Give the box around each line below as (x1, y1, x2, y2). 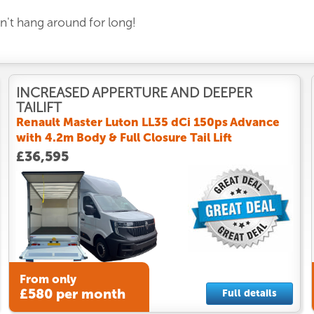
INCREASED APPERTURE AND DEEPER (15, 84, 252, 101)
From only (19, 272, 76, 287)
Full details (221, 287, 277, 299)
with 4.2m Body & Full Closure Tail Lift (15, 130, 232, 144)
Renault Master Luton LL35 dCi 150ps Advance (15, 114, 280, 129)
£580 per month (19, 286, 125, 303)
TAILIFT (15, 99, 62, 116)
